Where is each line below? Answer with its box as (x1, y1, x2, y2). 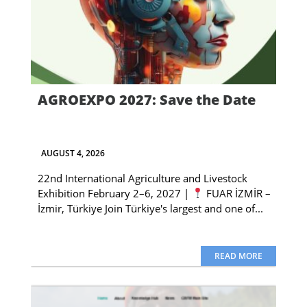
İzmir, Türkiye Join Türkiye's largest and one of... (37, 201, 263, 215)
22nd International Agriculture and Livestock (37, 171, 247, 185)
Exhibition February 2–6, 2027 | (37, 186, 192, 200)
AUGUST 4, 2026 (40, 147, 105, 159)
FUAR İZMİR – (203, 186, 271, 200)
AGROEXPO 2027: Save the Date (37, 90, 256, 109)
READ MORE (214, 249, 262, 262)
